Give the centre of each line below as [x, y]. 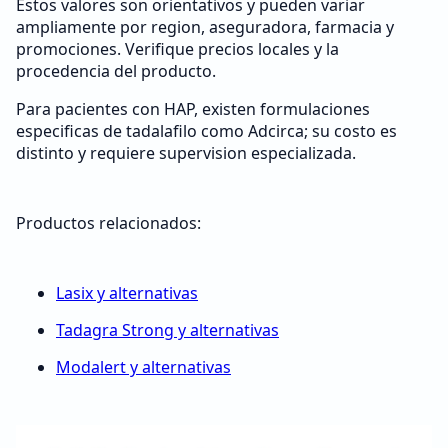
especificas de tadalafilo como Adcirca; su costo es [206, 131]
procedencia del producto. [116, 71]
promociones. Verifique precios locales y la [177, 49]
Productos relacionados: [108, 223]
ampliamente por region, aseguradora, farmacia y [205, 27]
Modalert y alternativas [143, 367]
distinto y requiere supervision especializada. [186, 153]
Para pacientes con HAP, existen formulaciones [193, 109]
